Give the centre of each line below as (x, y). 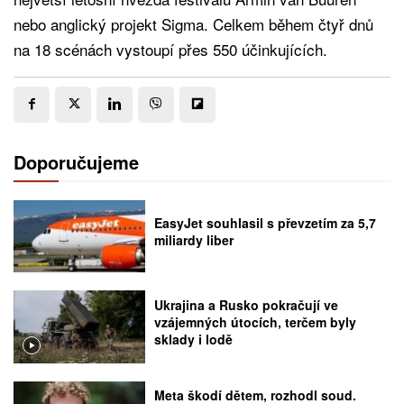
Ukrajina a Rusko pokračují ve (247, 304)
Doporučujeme (76, 161)
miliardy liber (194, 239)
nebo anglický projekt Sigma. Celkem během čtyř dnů (193, 23)
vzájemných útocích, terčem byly (256, 321)
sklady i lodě (194, 339)
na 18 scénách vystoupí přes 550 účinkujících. (170, 49)
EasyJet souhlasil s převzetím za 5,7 (266, 222)
